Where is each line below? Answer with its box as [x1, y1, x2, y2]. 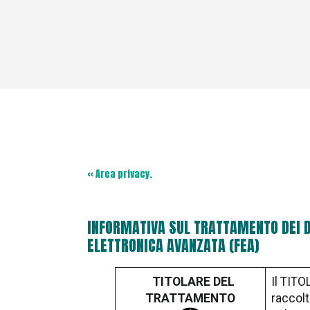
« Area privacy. [87, 167, 152, 181]
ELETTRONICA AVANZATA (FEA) [87, 234, 259, 257]
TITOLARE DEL [152, 274, 235, 289]
